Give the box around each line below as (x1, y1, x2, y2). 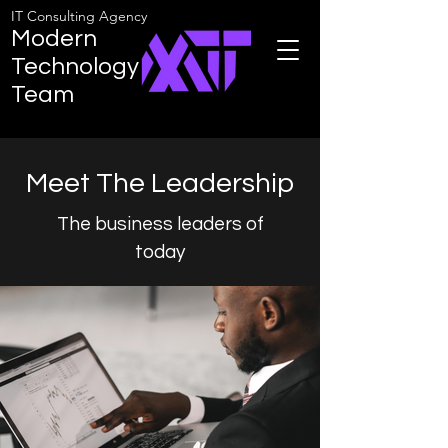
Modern (11, 26, 97, 51)
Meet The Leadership (26, 169, 294, 198)
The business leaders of (56, 214, 264, 234)
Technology (11, 54, 139, 79)
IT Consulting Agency (11, 7, 147, 25)
